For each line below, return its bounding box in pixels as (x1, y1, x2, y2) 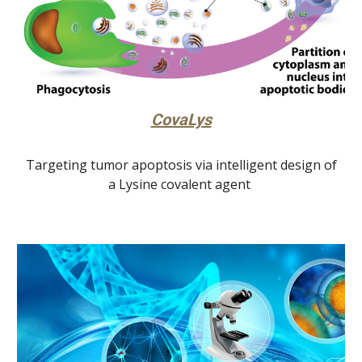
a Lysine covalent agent (108, 175, 254, 194)
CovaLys (150, 110, 212, 130)
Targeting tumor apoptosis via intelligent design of (25, 156, 337, 175)
